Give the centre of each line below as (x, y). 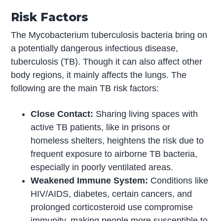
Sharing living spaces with (146, 114)
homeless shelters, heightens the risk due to (117, 140)
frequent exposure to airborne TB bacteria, (114, 154)
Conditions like (180, 180)
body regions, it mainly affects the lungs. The (99, 75)
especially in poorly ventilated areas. (102, 167)
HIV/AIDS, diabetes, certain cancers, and (111, 194)
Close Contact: (62, 114)
